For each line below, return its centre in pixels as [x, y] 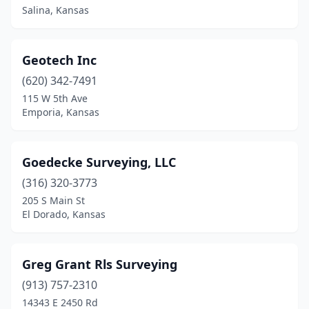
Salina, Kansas [56, 10]
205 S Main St [53, 200]
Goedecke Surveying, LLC [99, 162]
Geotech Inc [59, 60]
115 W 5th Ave [55, 98]
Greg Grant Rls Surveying [100, 264]
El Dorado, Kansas [64, 214]
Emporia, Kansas [61, 112]
